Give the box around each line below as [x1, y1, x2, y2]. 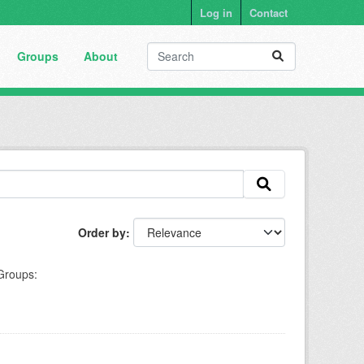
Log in [200, 5, 232, 20]
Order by [78, 223, 126, 240]
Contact [249, 5, 288, 20]
